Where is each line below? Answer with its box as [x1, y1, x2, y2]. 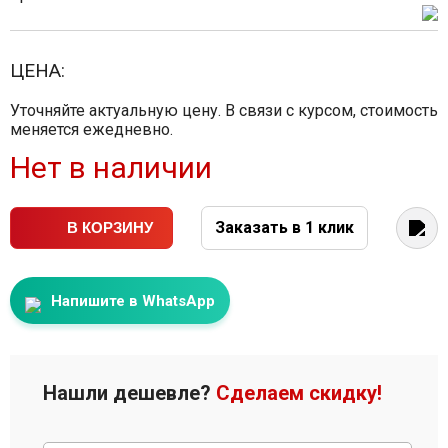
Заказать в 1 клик [215, 218, 354, 237]
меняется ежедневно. [10, 120, 173, 139]
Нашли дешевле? [43, 381, 216, 405]
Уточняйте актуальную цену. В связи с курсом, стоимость [10, 101, 438, 120]
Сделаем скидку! [216, 381, 382, 405]
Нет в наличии [10, 150, 212, 185]
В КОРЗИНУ [67, 219, 153, 236]
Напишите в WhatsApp [47, 292, 215, 310]
